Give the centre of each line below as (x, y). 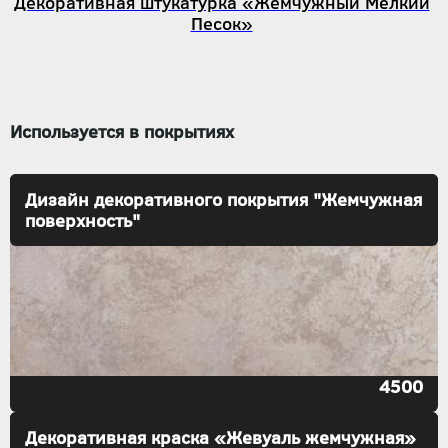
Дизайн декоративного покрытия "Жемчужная (223, 199)
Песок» (221, 23)
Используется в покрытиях (122, 131)
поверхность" (82, 220)
